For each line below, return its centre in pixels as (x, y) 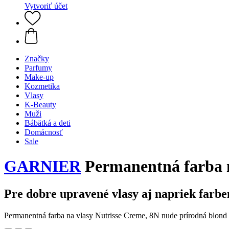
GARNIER (42, 166)
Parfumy (38, 68)
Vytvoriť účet (46, 6)
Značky (37, 59)
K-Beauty (40, 105)
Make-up (39, 77)
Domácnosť (44, 132)
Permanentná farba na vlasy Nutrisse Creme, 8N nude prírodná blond (116, 215)
